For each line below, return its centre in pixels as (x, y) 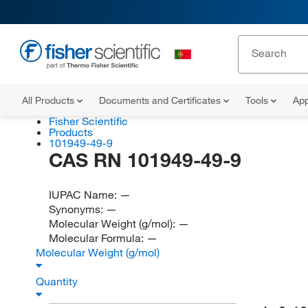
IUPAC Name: (84, 195)
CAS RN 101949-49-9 (145, 160)
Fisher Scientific (88, 121)
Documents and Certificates (161, 100)
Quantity (58, 281)
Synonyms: (77, 209)
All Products (49, 100)
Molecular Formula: (97, 238)
